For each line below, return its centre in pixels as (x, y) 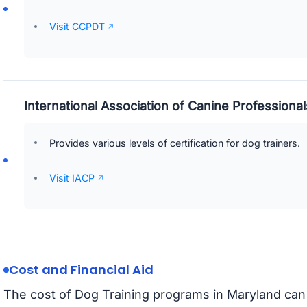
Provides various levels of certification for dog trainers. (175, 143)
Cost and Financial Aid (81, 270)
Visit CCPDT (77, 26)
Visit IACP (72, 177)
